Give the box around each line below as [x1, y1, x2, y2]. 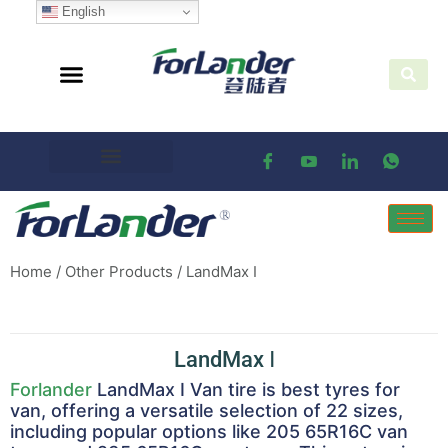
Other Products [65, 262, 173, 282]
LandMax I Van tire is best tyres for [92, 379, 400, 401]
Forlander [10, 379, 92, 401]
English [57, 3, 105, 19]
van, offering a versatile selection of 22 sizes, [10, 400, 403, 422]
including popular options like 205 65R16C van [10, 421, 408, 443]
